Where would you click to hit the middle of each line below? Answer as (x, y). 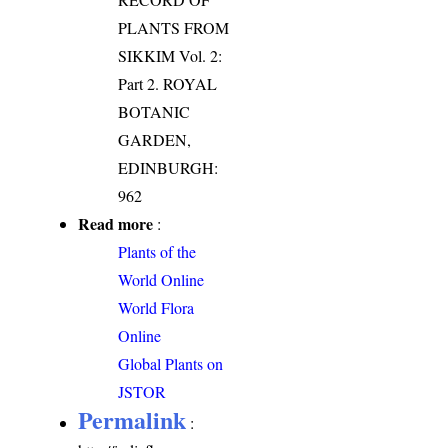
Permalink (132, 419)
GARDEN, (155, 139)
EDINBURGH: (168, 167)
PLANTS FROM (174, 27)
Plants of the (157, 251)
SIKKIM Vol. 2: (170, 55)
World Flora (156, 307)
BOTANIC (154, 111)
